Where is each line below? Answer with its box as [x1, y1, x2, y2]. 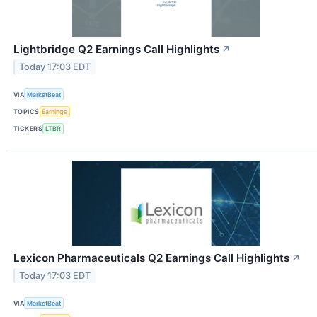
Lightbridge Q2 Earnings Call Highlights [13, 42, 219, 57]
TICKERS [13, 125, 43, 133]
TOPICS [13, 108, 40, 116]
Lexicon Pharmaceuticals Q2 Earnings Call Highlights [13, 250, 289, 265]
